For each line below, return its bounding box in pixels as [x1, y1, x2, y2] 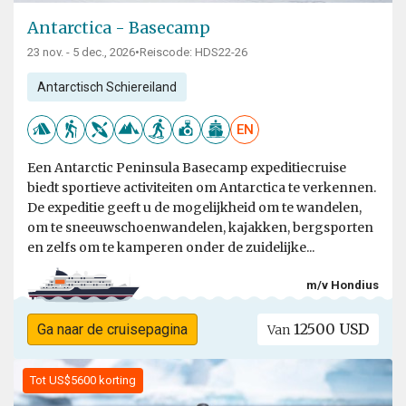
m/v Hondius [306, 277, 379, 292]
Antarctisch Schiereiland [36, 80, 177, 95]
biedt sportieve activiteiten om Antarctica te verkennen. [27, 179, 376, 197]
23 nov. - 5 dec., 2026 [27, 45, 135, 60]
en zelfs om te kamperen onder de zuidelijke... [27, 239, 314, 256]
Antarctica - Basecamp [27, 17, 210, 39]
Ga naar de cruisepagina [36, 321, 188, 339]
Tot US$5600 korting [30, 373, 136, 388]
